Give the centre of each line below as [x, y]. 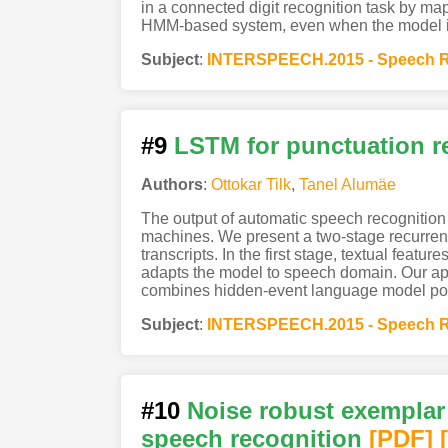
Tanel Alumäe [347, 185]
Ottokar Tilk [250, 185]
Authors [171, 185]
